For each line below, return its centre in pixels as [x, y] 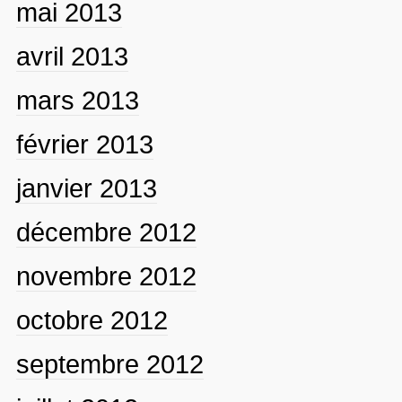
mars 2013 [77, 100]
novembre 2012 [106, 275]
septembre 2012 [109, 363]
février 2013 [84, 144]
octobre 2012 [92, 319]
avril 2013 [72, 56]
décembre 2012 [106, 232]
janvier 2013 [86, 188]
